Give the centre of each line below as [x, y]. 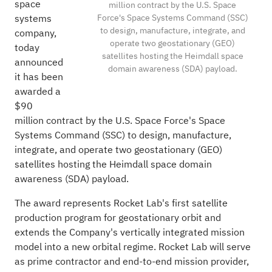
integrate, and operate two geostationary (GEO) [118, 150]
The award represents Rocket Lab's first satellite [121, 203]
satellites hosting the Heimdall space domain [113, 164]
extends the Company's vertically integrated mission [129, 232]
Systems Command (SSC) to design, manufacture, [123, 135]
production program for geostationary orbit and [117, 218]
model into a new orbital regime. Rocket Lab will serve [132, 247]
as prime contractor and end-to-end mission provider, [131, 261]
